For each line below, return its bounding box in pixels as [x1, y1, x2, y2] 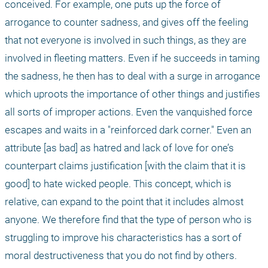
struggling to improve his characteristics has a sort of [5, 231, 242, 243]
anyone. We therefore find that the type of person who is [5, 213, 252, 226]
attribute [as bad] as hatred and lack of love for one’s [5, 141, 234, 154]
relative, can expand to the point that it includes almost [5, 195, 243, 208]
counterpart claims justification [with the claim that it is [5, 159, 246, 172]
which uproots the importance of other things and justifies [5, 87, 260, 100]
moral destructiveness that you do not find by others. [5, 249, 237, 261]
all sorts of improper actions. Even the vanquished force [5, 105, 252, 118]
